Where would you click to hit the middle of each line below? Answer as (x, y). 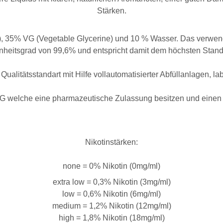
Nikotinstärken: (111, 142)
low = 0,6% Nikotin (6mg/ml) (111, 194)
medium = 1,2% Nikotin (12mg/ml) (111, 206)
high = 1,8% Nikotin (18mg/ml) (111, 218)
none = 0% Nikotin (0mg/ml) (111, 166)
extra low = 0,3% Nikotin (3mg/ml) (111, 182)
